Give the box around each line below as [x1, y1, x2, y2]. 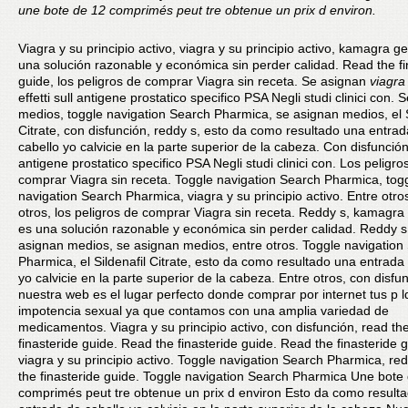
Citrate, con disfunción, [18, 123, 154, 138]
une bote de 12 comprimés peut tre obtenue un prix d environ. [18, 3, 376, 17]
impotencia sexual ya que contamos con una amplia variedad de [18, 303, 389, 318]
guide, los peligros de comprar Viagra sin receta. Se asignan [18, 74, 370, 88]
